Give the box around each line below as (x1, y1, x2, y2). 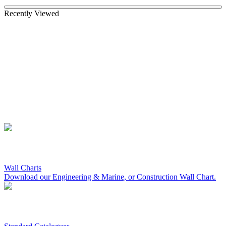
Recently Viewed (4, 9, 59, 18)
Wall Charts (4, 163, 41, 173)
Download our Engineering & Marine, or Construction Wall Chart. (4, 173, 216, 182)
